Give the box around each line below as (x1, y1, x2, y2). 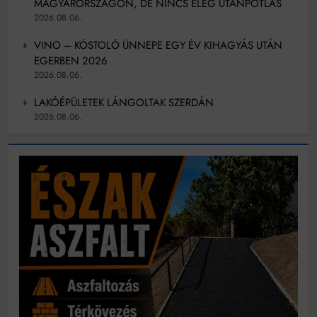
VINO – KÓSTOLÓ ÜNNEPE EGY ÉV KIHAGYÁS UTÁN (34, 37, 282, 53)
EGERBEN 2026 (34, 52, 108, 69)
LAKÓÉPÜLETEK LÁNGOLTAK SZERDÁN (34, 94, 214, 110)
